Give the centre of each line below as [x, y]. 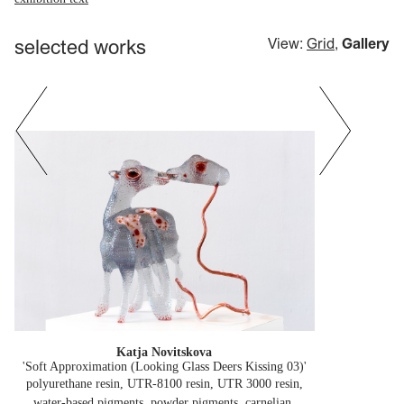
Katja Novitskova [165, 353]
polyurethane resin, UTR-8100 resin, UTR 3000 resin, [164, 384]
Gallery [366, 43]
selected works [80, 46]
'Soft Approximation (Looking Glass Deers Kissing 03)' [164, 367]
